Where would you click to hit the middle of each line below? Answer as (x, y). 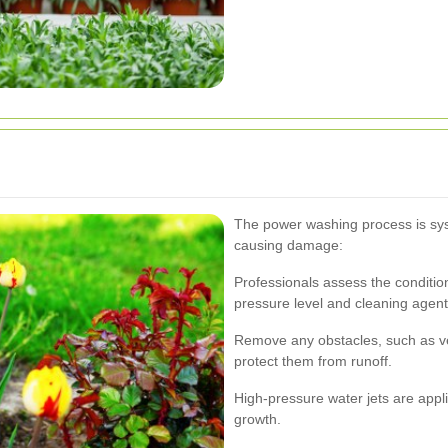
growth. (257, 418)
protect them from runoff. (313, 360)
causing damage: (288, 244)
